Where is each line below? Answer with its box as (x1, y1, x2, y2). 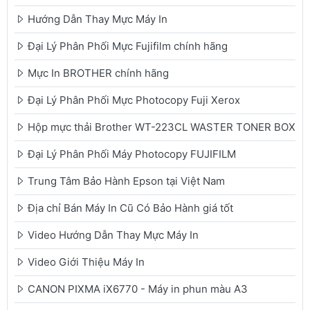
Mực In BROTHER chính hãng (28, 66, 169, 80)
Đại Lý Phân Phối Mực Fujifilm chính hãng (28, 39, 228, 53)
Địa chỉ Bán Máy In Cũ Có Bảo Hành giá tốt (28, 201, 233, 215)
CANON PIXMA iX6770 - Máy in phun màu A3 (28, 282, 248, 295)
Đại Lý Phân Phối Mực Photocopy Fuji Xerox (28, 93, 240, 107)
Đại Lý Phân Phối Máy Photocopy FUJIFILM (28, 147, 236, 161)
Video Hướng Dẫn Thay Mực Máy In (28, 228, 199, 241)
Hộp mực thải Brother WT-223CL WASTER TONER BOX (28, 120, 295, 134)
